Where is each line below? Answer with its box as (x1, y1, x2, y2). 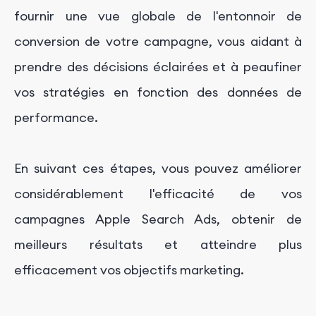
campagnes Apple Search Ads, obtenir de (14, 211, 302, 228)
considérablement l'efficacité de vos (14, 186, 302, 202)
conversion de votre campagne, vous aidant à (14, 33, 302, 50)
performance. (14, 109, 98, 126)
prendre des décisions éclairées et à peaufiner (14, 59, 302, 75)
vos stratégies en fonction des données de (14, 84, 302, 101)
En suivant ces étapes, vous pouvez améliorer (14, 160, 302, 177)
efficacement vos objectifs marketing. (14, 262, 244, 279)
